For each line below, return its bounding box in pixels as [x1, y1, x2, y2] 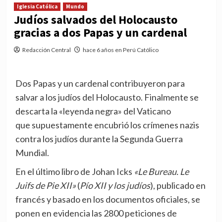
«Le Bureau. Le [133, 166, 189, 177]
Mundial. [15, 147, 49, 159]
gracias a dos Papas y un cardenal [13, 25, 187, 41]
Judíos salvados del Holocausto [13, 12, 177, 28]
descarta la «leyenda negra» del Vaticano [15, 106, 171, 117]
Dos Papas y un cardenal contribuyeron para [15, 78, 185, 89]
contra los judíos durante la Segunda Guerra [15, 133, 183, 145]
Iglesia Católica [16, 3, 57, 10]
